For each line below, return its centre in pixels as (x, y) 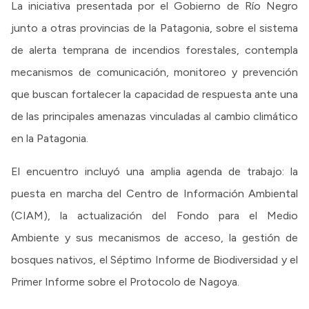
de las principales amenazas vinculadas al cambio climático (154, 117)
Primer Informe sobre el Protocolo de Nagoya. (125, 282)
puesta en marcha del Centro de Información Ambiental (154, 194)
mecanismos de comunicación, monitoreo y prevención (154, 72)
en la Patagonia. (50, 139)
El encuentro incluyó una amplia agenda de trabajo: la (154, 172)
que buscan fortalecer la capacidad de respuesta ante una (154, 94)
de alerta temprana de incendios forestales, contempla (154, 50)
